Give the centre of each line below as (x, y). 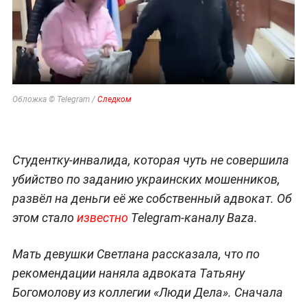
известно (102, 217)
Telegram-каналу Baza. (193, 217)
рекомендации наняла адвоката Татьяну (128, 273)
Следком (114, 99)
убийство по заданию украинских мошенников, (146, 179)
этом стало (44, 217)
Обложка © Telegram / (54, 99)
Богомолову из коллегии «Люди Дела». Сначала (147, 292)
